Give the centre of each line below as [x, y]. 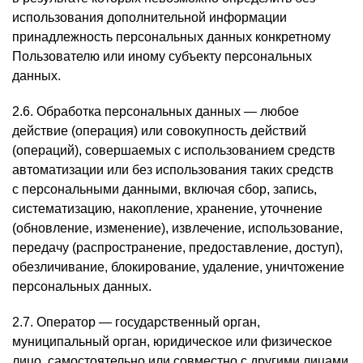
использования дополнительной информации [149, 17]
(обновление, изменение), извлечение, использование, [177, 228]
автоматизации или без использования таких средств [173, 170]
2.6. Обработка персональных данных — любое [156, 111]
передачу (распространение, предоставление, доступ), [177, 248]
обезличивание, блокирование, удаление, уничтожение [178, 267]
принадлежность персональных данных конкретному [171, 37]
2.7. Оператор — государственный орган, [136, 322]
